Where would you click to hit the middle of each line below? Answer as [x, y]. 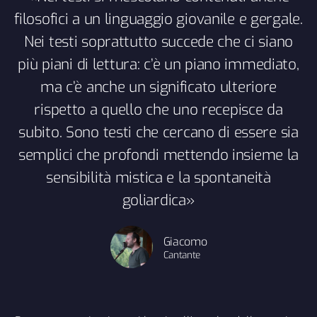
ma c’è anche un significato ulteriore [158, 87]
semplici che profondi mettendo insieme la [158, 155]
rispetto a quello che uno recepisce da [158, 109]
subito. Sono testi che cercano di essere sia [158, 132]
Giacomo [185, 241]
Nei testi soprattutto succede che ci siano [158, 41]
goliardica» [158, 200]
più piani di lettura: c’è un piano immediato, [158, 64]
